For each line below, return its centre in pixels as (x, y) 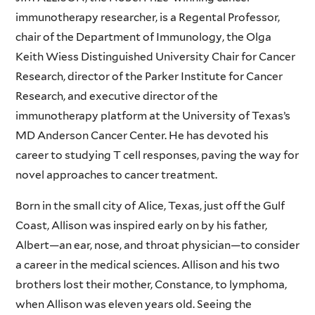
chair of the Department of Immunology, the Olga (143, 37)
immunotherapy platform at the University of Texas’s (153, 116)
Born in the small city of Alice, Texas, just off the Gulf (150, 205)
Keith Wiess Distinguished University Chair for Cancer (155, 57)
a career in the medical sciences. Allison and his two (147, 264)
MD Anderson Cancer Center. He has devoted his (142, 136)
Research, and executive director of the (116, 96)
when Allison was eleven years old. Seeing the (133, 304)
